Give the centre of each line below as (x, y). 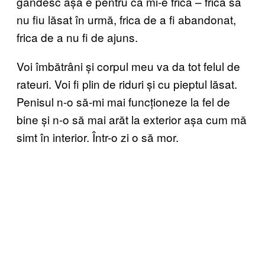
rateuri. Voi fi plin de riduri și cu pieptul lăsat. (127, 83)
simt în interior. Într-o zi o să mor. (98, 137)
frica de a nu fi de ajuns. (77, 37)
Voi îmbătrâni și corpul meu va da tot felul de (128, 66)
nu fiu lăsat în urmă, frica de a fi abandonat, (126, 19)
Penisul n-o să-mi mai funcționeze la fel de (123, 101)
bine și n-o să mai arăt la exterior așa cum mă (132, 119)
